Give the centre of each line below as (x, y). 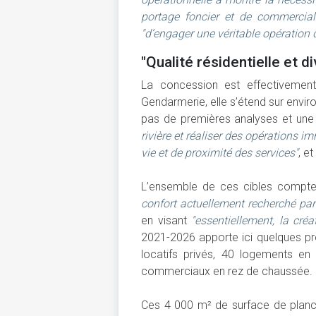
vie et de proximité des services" (220, 152)
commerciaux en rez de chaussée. (227, 271)
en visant (166, 220)
